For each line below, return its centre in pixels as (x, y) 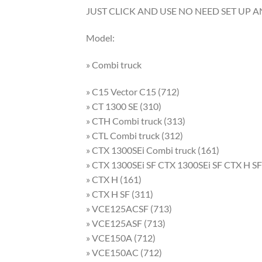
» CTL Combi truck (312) (135, 135)
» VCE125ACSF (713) (129, 208)
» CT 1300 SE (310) (124, 106)
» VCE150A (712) (121, 237)
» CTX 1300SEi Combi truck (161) (153, 150)
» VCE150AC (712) (124, 252)
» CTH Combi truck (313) (136, 120)
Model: (100, 37)
